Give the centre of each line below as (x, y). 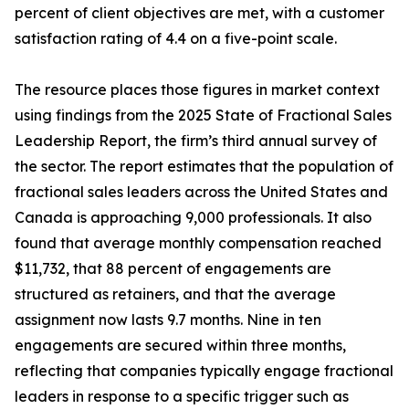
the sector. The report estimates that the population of (204, 167)
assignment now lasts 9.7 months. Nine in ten (168, 320)
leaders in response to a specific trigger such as (182, 397)
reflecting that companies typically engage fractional (204, 371)
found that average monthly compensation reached (198, 243)
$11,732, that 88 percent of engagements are (173, 269)
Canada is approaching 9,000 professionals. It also (193, 218)
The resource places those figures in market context (197, 90)
